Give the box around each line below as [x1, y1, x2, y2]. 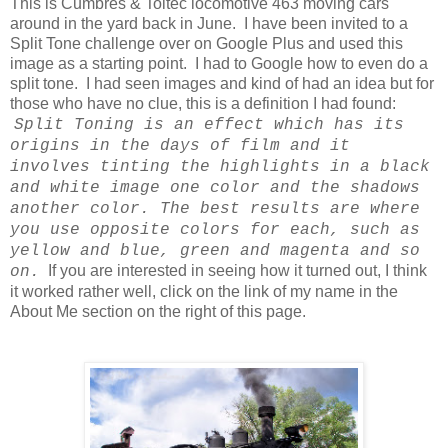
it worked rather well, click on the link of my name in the [10, 282, 398, 300]
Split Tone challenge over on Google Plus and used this [10, 34, 403, 52]
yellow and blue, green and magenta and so [10, 241, 420, 260]
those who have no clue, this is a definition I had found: [10, 94, 396, 112]
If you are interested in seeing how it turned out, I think [40, 261, 427, 279]
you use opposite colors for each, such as [10, 220, 420, 239]
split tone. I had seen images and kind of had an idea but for [10, 74, 434, 92]
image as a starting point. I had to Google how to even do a [10, 54, 428, 72]
